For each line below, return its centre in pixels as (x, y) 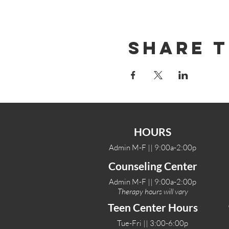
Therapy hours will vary (153, 191)
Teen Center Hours (153, 207)
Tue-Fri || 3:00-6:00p (153, 223)
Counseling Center (153, 166)
